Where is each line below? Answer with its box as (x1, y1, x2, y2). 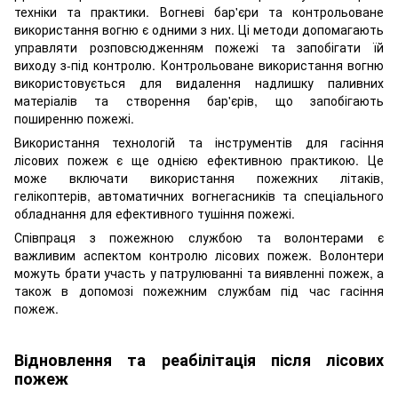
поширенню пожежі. (14, 108, 134, 127)
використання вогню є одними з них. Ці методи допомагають (14, 20, 384, 38)
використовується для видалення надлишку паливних (14, 73, 384, 92)
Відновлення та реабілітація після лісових (14, 347, 384, 371)
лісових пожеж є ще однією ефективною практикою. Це (14, 150, 384, 169)
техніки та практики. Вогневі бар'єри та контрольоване (14, 2, 384, 20)
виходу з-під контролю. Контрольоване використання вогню (14, 55, 384, 74)
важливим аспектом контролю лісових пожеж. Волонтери (14, 245, 384, 264)
